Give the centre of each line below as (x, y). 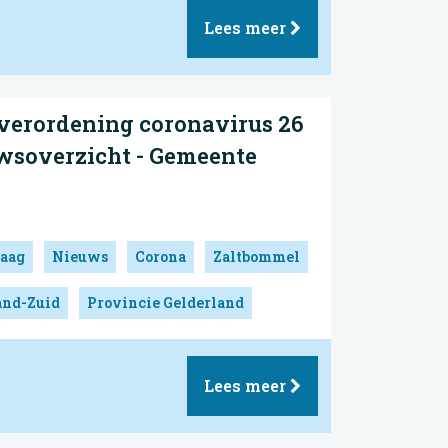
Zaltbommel (256, 256)
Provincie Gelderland (165, 302)
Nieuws (80, 256)
